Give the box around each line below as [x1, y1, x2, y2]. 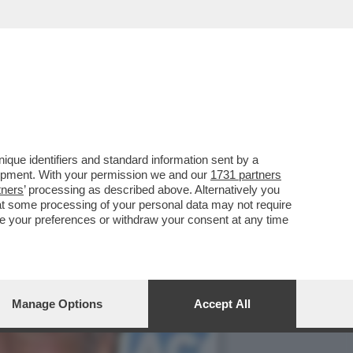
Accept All [194, 297, 251, 310]
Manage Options [12, 297, 102, 310]
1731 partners [210, 168, 281, 181]
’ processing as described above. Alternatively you [24, 183, 280, 196]
